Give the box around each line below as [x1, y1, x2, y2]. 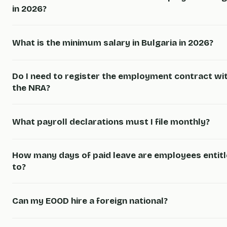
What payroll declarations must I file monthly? [12, 116, 210, 127]
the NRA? [12, 83, 50, 93]
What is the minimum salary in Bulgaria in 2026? [12, 37, 213, 48]
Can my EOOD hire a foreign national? [12, 195, 168, 206]
